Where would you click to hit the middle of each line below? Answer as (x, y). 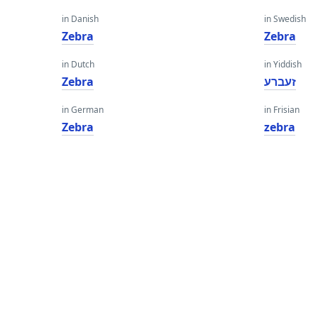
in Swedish (285, 19)
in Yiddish (283, 64)
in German (83, 110)
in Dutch (78, 64)
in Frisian (282, 110)
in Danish (80, 19)
